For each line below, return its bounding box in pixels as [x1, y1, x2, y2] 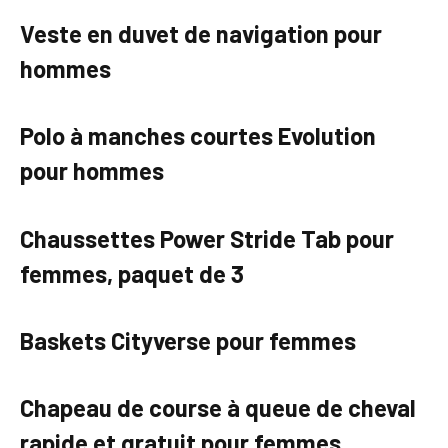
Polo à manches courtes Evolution [20, 121, 376, 151]
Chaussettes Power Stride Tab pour [20, 223, 394, 253]
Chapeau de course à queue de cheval [20, 393, 416, 423]
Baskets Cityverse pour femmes [20, 326, 356, 355]
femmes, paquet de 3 [20, 258, 244, 288]
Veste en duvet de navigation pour [20, 19, 382, 49]
